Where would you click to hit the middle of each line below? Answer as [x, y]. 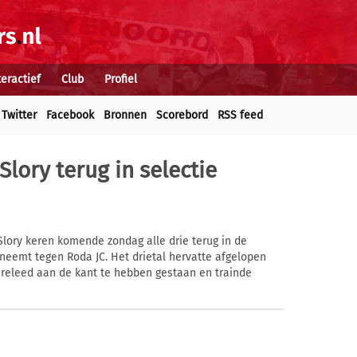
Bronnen [125, 115]
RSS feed [240, 115]
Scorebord [182, 115]
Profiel [121, 79]
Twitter [19, 115]
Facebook [70, 115]
